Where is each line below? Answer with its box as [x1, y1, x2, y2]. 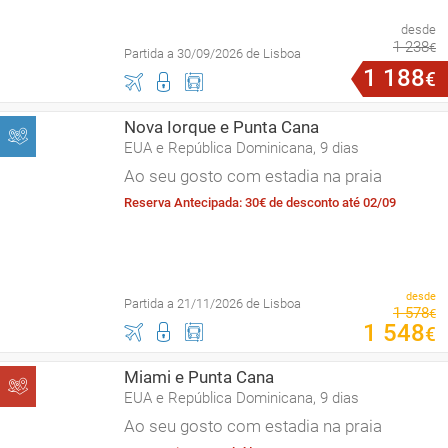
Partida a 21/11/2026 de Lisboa [124, 296, 301, 311]
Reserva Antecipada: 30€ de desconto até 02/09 [124, 195, 396, 210]
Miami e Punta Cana [124, 367, 274, 387]
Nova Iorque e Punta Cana [124, 117, 319, 137]
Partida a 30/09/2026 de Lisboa [124, 46, 301, 61]
